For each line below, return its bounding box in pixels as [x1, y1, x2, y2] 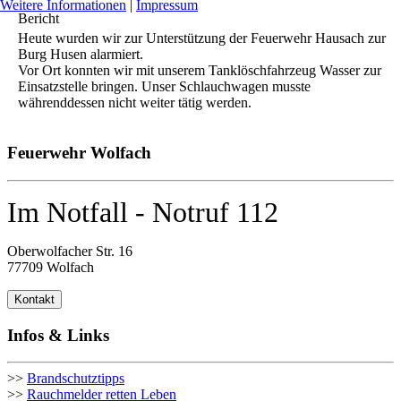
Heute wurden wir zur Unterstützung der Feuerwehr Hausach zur [18, 30, 386, 47]
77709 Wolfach [7, 259, 94, 275]
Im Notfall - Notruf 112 [7, 195, 278, 228]
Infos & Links [7, 325, 109, 345]
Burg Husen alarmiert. [18, 47, 143, 63]
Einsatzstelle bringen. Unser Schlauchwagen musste [18, 79, 311, 95]
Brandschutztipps [27, 371, 124, 387]
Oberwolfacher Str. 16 [7, 243, 132, 259]
